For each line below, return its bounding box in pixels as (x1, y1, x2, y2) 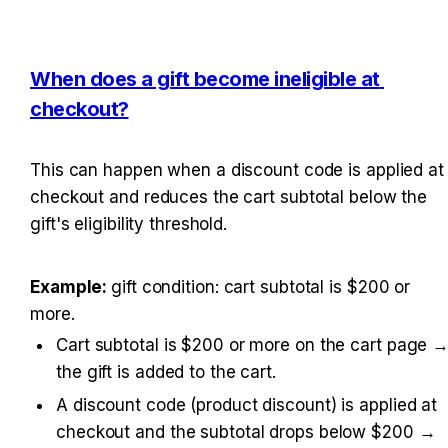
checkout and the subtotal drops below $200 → (56, 421, 436, 442)
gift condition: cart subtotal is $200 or (111, 276, 411, 297)
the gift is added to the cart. (56, 361, 276, 382)
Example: (30, 276, 112, 297)
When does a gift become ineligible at (30, 66, 380, 91)
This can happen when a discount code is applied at (30, 159, 444, 180)
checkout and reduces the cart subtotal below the (30, 186, 428, 207)
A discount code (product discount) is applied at (56, 394, 438, 415)
